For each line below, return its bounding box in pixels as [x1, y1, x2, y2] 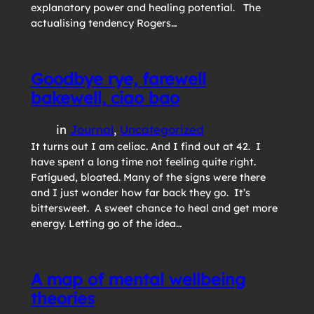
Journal [69, 122, 114, 137]
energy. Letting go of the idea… [30, 217, 182, 231]
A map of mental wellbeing [30, 269, 245, 290]
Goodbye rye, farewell [30, 69, 206, 90]
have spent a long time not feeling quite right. [30, 156, 256, 169]
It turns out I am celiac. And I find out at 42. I [30, 140, 261, 153]
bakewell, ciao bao [30, 88, 179, 109]
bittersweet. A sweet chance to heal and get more [30, 202, 278, 215]
